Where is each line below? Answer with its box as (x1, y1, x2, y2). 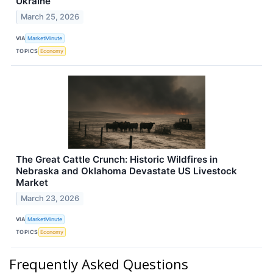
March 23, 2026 (21, 193, 80, 203)
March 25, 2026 (21, 12, 80, 22)
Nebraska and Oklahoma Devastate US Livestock (16, 165, 237, 177)
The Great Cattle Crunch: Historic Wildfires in (16, 154, 218, 166)
